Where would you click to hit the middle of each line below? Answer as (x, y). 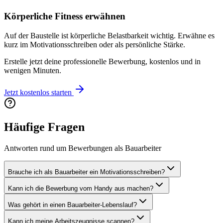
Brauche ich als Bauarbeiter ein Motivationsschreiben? (86, 172)
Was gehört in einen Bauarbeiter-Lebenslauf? (72, 205)
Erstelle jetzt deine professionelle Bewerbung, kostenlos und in (102, 61)
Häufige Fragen (44, 127)
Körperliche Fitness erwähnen (65, 16)
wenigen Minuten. (33, 70)
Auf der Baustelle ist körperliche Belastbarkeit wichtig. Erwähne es (109, 35)
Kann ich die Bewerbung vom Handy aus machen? (81, 189)
